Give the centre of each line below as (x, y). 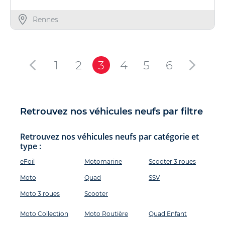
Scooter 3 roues (172, 161)
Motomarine (103, 161)
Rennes (45, 20)
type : (31, 146)
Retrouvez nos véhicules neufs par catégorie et (109, 137)
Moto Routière (106, 214)
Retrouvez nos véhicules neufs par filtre (111, 111)
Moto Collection (44, 214)
